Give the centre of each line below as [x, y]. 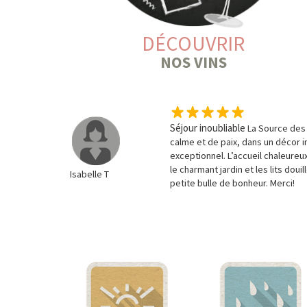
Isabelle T [89, 174]
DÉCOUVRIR [193, 44]
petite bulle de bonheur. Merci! [233, 183]
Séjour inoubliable [208, 128]
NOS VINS [193, 62]
